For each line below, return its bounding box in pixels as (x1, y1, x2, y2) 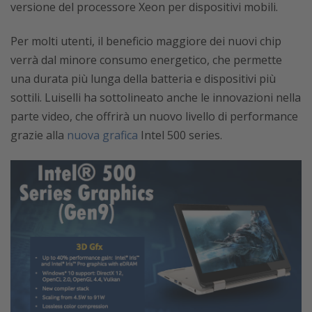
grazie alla (10, 127, 67, 143)
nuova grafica (67, 127, 138, 143)
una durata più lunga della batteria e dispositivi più (10, 71, 276, 87)
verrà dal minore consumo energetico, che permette (10, 52, 282, 68)
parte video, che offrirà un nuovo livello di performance (10, 109, 298, 125)
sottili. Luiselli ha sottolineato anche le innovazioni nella (10, 90, 301, 106)
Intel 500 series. (138, 127, 222, 143)
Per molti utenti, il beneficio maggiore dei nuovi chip (10, 33, 281, 49)
